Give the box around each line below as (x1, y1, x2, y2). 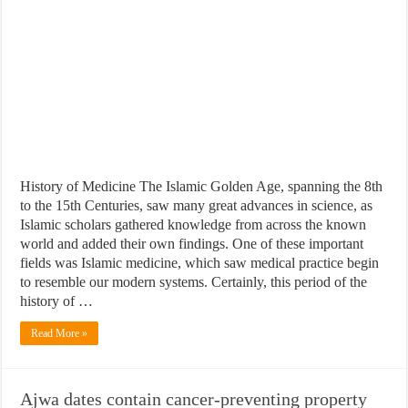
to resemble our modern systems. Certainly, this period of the (20, 273, 368, 290)
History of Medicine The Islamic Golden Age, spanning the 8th (20, 178, 383, 194)
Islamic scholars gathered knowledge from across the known (20, 216, 367, 232)
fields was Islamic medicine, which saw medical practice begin (20, 254, 380, 270)
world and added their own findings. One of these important (20, 235, 364, 251)
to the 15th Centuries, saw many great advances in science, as (20, 197, 373, 213)
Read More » (31, 326, 88, 340)
